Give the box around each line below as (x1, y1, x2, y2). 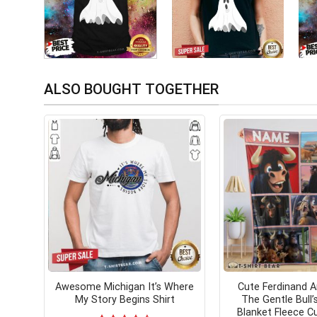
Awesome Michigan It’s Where (55, 280, 194, 293)
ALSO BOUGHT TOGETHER (44, 81, 219, 98)
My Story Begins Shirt (74, 293, 175, 306)
